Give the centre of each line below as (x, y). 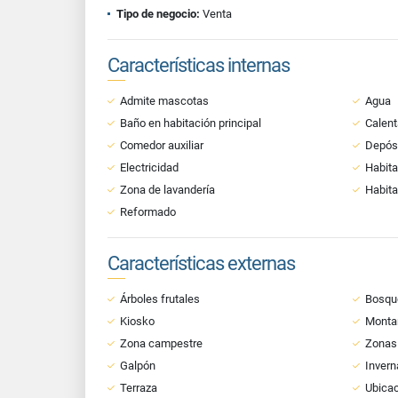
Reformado (148, 212)
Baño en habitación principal (191, 123)
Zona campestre (161, 343)
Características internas (199, 65)
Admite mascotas (164, 101)
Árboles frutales (160, 299)
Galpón (138, 366)
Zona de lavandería (167, 190)
